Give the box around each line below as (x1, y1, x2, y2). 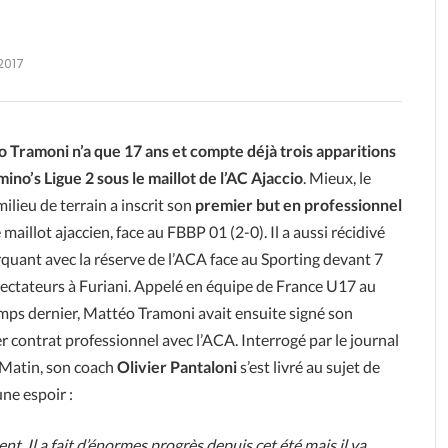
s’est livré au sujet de (237, 356, 380, 376)
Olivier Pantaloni (117, 356, 237, 376)
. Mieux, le (303, 167, 371, 187)
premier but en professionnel (195, 194, 402, 214)
